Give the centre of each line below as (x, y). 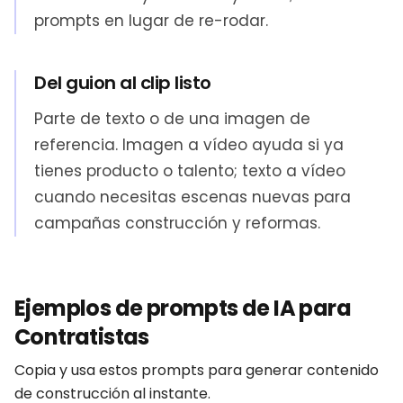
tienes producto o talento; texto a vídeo (190, 171)
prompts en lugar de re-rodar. (151, 21)
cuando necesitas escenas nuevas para (193, 197)
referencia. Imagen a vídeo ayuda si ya (189, 145)
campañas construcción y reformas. (177, 223)
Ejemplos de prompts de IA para (183, 308)
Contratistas (82, 337)
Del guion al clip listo (123, 83)
